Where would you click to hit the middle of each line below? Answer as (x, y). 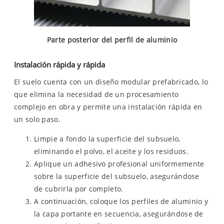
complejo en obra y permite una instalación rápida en (108, 107)
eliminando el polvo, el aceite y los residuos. (111, 151)
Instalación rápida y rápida (59, 64)
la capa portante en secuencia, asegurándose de (119, 214)
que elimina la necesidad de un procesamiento (96, 94)
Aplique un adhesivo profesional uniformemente (119, 164)
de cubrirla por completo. (79, 189)
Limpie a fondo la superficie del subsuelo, (107, 139)
